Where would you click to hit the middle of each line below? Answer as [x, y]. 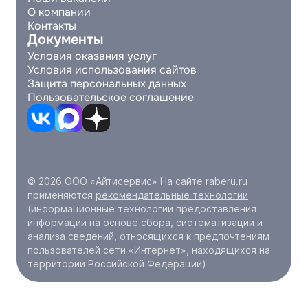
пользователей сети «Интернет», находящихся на [149, 250]
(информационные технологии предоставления [142, 209]
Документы [65, 40]
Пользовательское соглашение [111, 97]
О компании [59, 12]
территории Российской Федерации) [117, 264]
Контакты [52, 26]
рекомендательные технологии [172, 195]
